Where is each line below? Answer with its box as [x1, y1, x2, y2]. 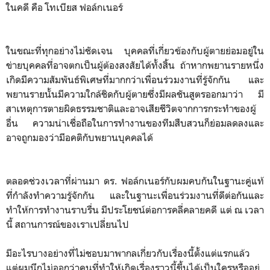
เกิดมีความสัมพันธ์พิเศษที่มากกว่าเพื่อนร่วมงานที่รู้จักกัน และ [6, 73, 264, 86]
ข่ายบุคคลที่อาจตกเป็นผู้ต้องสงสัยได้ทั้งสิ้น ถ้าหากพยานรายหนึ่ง [6, 58, 264, 71]
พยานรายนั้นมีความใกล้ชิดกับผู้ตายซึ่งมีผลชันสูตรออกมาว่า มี [6, 87, 264, 100]
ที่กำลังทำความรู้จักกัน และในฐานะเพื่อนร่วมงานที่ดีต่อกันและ [6, 189, 264, 201]
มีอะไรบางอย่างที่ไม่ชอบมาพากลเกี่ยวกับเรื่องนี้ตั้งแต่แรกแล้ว [6, 246, 250, 259]
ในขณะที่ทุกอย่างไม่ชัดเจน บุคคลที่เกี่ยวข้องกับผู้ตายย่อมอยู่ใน [6, 44, 264, 57]
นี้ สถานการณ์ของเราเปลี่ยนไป [6, 218, 131, 230]
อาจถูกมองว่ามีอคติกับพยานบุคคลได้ [6, 131, 155, 143]
